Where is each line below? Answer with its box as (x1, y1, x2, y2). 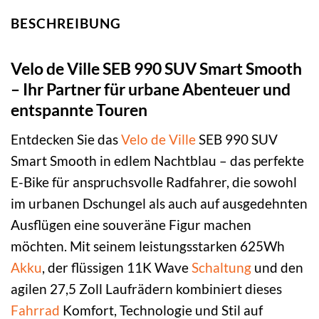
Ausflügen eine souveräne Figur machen (11, 216, 251, 233)
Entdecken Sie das (11, 130, 121, 147)
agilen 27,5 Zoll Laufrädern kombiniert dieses (11, 280, 282, 297)
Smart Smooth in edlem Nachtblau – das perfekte (11, 152, 304, 169)
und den (251, 258, 303, 276)
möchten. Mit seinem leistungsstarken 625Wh (11, 237, 285, 254)
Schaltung (192, 258, 251, 276)
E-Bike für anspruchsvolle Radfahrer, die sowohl (11, 173, 297, 190)
